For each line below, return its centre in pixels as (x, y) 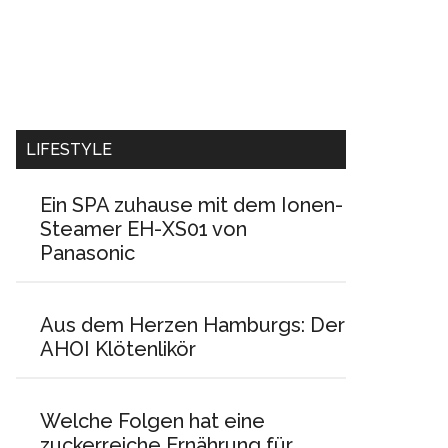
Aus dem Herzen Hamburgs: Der (192, 325)
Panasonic (87, 253)
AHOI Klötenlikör (118, 349)
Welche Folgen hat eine (152, 421)
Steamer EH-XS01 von (143, 229)
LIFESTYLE (69, 149)
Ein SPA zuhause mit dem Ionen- (191, 205)
